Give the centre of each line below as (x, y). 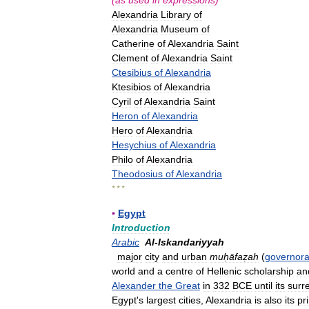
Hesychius (134, 145)
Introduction (141, 228)
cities (190, 300)
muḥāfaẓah (234, 257)
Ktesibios (131, 87)
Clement (130, 58)
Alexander (134, 286)
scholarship (269, 271)
